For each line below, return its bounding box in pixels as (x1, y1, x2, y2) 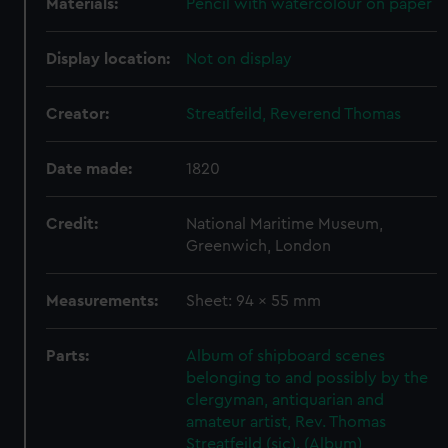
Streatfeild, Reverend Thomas (186, 106, 402, 122)
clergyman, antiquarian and (186, 392, 385, 408)
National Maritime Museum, (186, 216, 384, 232)
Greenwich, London (186, 238, 332, 254)
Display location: (46, 51, 171, 67)
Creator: (46, 106, 110, 122)
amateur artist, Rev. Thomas (186, 414, 387, 430)
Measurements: (46, 293, 159, 309)
